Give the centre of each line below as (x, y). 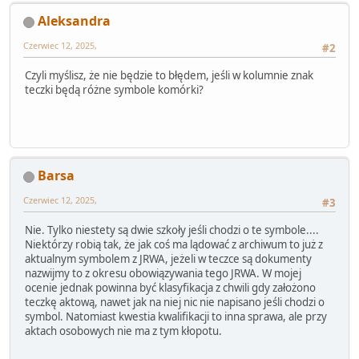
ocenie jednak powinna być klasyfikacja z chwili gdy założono (170, 288)
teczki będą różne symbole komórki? (114, 90)
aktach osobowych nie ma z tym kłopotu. (123, 331)
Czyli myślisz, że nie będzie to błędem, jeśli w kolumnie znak (169, 76)
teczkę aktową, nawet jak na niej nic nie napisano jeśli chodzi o (175, 303)
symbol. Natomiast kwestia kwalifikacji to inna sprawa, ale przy (176, 317)
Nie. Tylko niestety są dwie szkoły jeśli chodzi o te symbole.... (172, 230)
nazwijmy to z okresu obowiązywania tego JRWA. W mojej (163, 274)
